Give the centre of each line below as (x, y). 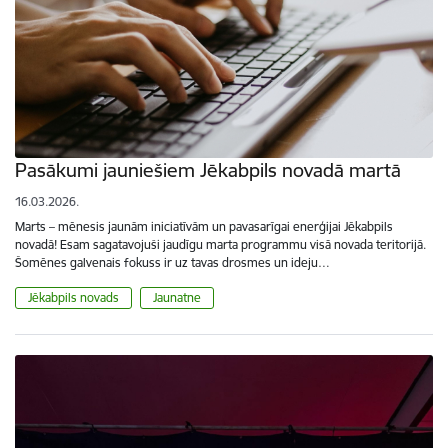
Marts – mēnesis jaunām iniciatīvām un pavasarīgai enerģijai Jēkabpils (204, 227)
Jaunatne (176, 298)
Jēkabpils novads (73, 298)
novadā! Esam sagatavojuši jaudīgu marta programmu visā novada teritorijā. (220, 245)
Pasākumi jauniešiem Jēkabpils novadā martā (208, 170)
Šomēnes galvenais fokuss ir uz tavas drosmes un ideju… (172, 263)
